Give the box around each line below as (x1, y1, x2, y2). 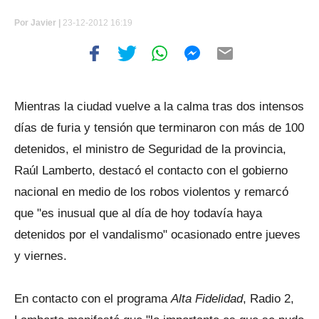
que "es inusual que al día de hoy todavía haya (14, 206, 262, 220)
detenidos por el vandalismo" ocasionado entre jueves (14, 228, 300, 241)
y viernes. (14, 249, 67, 263)
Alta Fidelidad (171, 292, 243, 305)
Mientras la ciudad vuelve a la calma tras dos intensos (14, 100, 304, 113)
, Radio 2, (243, 292, 294, 305)
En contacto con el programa (14, 292, 171, 305)
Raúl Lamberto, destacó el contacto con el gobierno (14, 164, 288, 177)
